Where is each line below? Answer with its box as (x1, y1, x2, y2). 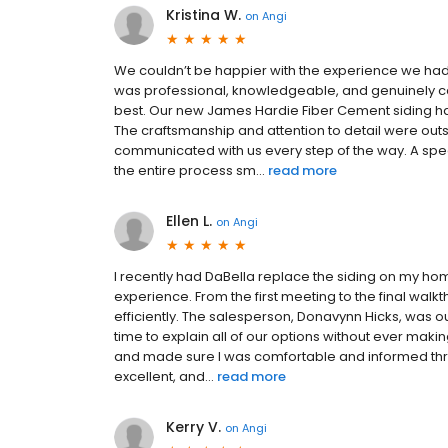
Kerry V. (166, 417, 221, 437)
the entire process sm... (114, 161, 265, 180)
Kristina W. (166, 5, 241, 25)
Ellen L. (166, 211, 212, 231)
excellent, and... (114, 367, 214, 386)
